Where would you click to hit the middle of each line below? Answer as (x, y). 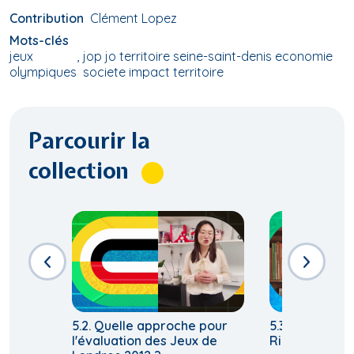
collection (79, 171)
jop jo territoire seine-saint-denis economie (208, 56)
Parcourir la (89, 141)
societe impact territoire (153, 72)
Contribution (47, 19)
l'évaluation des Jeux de (145, 341)
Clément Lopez (134, 19)
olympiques (43, 72)
